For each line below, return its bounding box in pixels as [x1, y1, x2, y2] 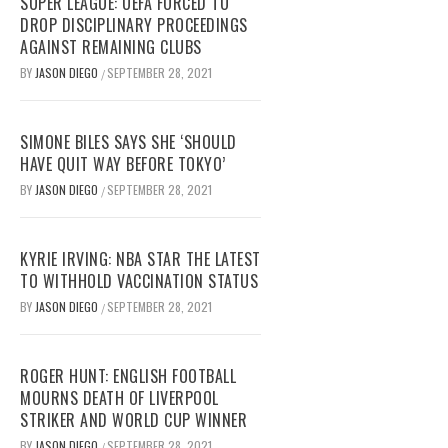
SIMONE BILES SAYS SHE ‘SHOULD [20, 130, 237, 155]
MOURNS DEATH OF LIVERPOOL [20, 386, 219, 411]
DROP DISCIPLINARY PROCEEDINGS [20, 13, 248, 38]
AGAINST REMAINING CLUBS [20, 35, 202, 60]
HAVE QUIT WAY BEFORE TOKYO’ [20, 152, 226, 177]
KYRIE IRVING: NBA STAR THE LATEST [20, 247, 261, 272]
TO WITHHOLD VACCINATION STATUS [20, 269, 258, 294]
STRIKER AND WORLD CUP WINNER [20, 408, 247, 433]
